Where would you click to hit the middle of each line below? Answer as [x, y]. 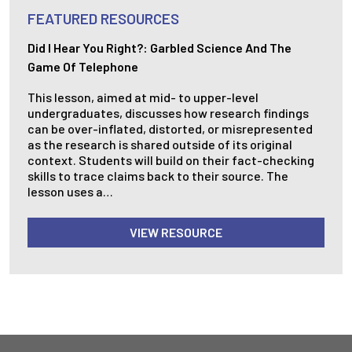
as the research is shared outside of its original [160, 144]
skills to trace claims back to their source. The [158, 176]
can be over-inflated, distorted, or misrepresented [170, 128]
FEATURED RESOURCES [103, 18]
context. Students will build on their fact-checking [171, 160]
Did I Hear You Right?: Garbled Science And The [159, 48]
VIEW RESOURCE [176, 232]
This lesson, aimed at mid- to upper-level [143, 97]
